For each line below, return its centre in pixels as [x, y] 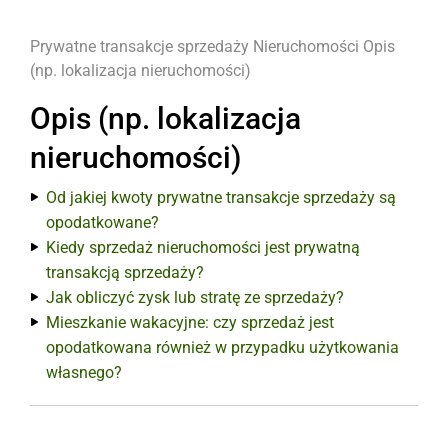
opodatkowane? [102, 222]
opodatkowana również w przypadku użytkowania [222, 347]
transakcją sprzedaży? [125, 272]
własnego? [84, 372]
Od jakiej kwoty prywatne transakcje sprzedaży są [221, 197]
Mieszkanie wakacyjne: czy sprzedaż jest [190, 322]
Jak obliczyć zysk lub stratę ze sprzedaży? [195, 297]
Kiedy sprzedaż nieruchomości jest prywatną [203, 247]
